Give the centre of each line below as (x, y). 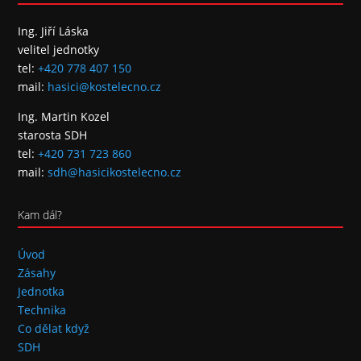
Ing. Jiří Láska (54, 31)
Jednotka (41, 291)
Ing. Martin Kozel (64, 116)
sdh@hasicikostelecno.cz (115, 172)
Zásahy (37, 273)
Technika (42, 310)
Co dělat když (54, 328)
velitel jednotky (59, 50)
